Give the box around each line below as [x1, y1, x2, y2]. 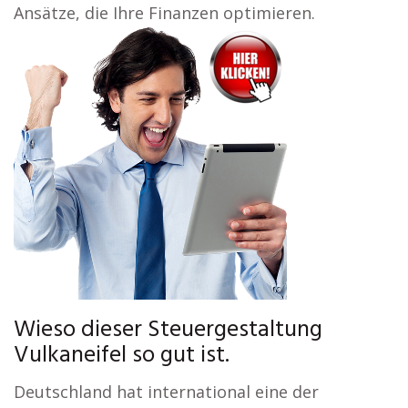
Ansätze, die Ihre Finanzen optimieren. [14, 2, 315, 24]
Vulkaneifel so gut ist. [14, 337, 229, 374]
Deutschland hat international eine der [14, 381, 319, 403]
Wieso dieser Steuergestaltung [14, 311, 322, 349]
